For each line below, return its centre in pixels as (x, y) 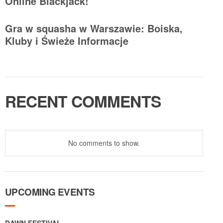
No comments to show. (104, 143)
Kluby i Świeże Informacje (67, 41)
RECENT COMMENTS (83, 101)
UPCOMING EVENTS (50, 192)
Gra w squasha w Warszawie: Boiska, (94, 28)
